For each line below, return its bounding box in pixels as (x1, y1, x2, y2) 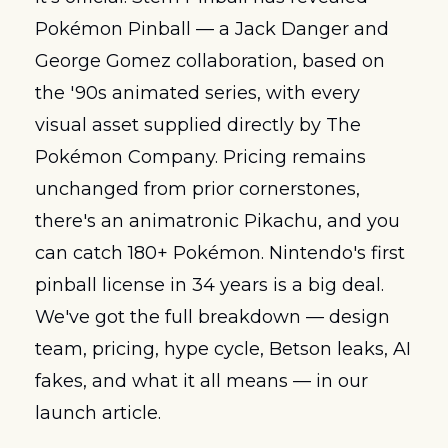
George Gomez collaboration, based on (35, 50, 385, 73)
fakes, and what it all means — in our (35, 370, 368, 393)
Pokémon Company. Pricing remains (35, 146, 366, 169)
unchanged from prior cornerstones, (35, 178, 360, 201)
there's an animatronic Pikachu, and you (35, 210, 400, 233)
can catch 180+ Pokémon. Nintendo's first (35, 242, 405, 265)
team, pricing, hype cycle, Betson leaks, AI (35, 338, 411, 361)
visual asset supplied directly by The (35, 114, 361, 137)
